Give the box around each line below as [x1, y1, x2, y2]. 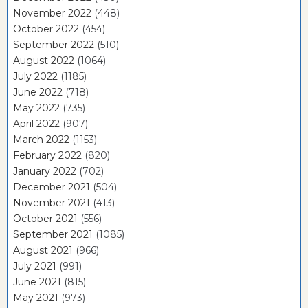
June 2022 [13, 86, 63, 99]
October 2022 [13, 23, 79, 36]
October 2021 [13, 212, 78, 225]
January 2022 [13, 165, 76, 178]
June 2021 [13, 276, 61, 289]
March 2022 [13, 133, 69, 146]
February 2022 [13, 149, 82, 162]
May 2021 [13, 291, 58, 305]
